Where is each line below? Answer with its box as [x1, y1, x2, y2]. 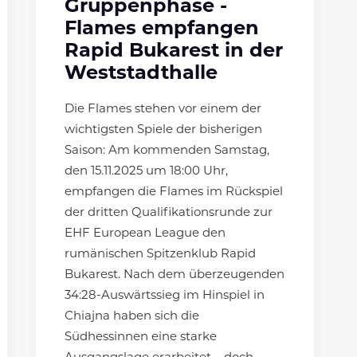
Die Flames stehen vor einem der [65, 104, 261, 116]
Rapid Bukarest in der [65, 42, 283, 62]
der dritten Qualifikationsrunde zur [65, 207, 273, 220]
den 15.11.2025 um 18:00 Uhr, [65, 166, 228, 178]
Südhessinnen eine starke [65, 331, 217, 344]
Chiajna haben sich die [65, 311, 199, 324]
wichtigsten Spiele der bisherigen [65, 124, 262, 137]
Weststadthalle [65, 65, 218, 84]
